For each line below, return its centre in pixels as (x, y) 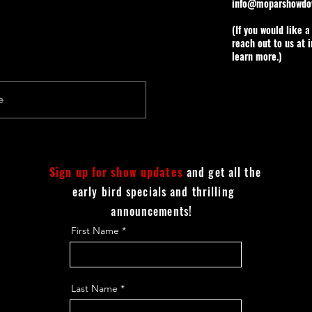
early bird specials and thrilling (153, 191)
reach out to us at (270, 42)
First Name (95, 230)
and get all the (224, 172)
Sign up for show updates (116, 172)
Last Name (94, 288)
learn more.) (257, 56)
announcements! (152, 211)
